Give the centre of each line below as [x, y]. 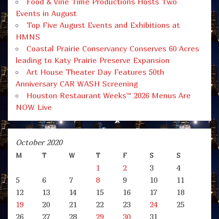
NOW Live [34, 107]
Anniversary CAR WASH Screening [77, 84]
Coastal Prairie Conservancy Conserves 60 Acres [113, 49]
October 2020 [39, 142]
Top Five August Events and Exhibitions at [103, 25]
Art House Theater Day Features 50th [95, 72]
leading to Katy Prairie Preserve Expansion [93, 60]
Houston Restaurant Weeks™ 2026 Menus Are [109, 96]
